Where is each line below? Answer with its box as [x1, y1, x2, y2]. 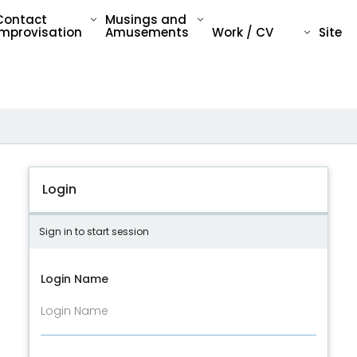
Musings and [104, 10, 186, 28]
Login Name [41, 270, 108, 287]
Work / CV [211, 23, 273, 41]
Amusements [104, 23, 189, 41]
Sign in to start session [39, 224, 149, 238]
